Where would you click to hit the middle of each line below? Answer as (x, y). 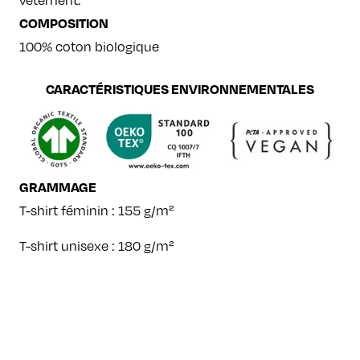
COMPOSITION (64, 23)
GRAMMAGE (58, 187)
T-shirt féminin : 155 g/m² (97, 211)
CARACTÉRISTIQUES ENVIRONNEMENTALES (180, 89)
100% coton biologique (89, 47)
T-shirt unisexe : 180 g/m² (97, 246)
